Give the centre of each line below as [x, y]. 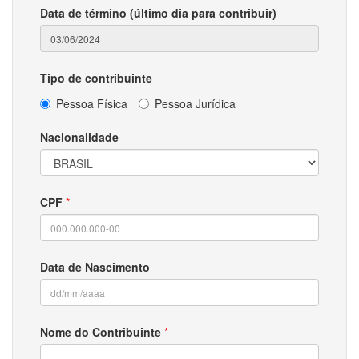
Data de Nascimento [95, 267]
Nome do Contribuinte [101, 332]
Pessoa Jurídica [195, 103]
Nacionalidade [79, 137]
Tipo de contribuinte [96, 78]
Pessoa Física [92, 103]
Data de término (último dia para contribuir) [158, 13]
